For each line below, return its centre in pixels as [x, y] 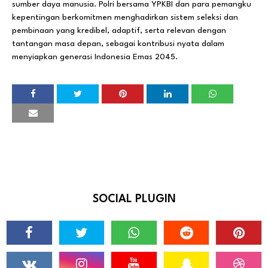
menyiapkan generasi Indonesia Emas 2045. [95, 57]
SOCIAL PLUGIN [134, 199]
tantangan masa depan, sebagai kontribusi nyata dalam [118, 43]
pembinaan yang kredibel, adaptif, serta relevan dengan [119, 30]
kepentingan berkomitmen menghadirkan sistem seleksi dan [125, 17]
